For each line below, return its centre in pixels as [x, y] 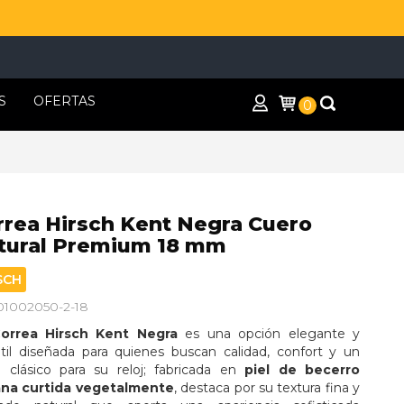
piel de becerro [304, 370]
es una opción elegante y [271, 334]
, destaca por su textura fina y [269, 388]
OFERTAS [64, 101]
